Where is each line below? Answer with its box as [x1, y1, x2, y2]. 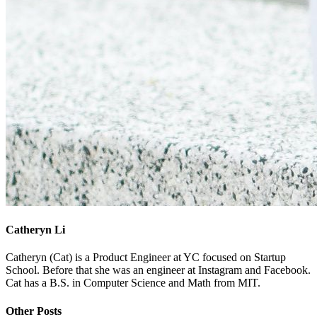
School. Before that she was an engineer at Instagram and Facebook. [6, 264, 311, 277]
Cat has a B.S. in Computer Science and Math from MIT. [6, 277, 260, 289]
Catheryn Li [6, 224, 65, 236]
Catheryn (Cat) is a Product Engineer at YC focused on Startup [6, 251, 286, 264]
